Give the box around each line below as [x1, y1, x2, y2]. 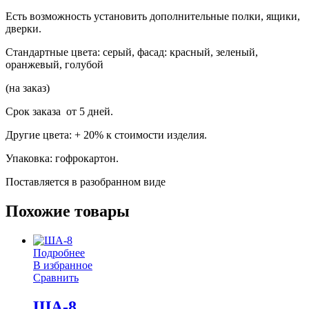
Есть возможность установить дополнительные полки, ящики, [6, 10, 300, 23]
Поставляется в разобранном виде [6, 176, 166, 188]
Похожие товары [6, 202, 130, 221]
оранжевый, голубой [6, 59, 103, 71]
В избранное [33, 259, 92, 271]
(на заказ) [6, 82, 50, 94]
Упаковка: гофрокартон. [6, 152, 119, 165]
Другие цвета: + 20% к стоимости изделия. [6, 129, 207, 141]
